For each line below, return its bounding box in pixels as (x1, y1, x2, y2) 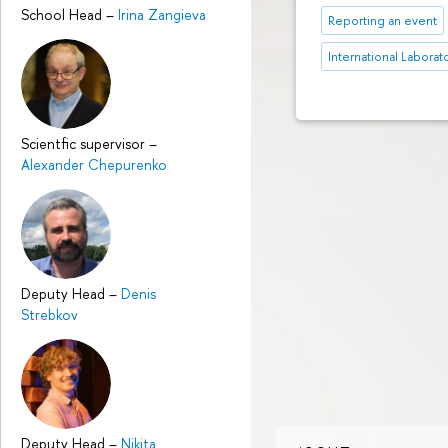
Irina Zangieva (118, 4, 206, 24)
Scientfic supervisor (21, 133, 149, 153)
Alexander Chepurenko (21, 154, 167, 174)
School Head (21, 4, 106, 24)
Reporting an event (328, 11, 438, 29)
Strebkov (21, 304, 78, 324)
